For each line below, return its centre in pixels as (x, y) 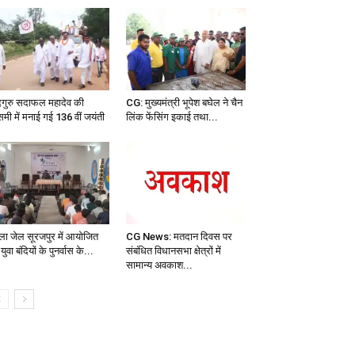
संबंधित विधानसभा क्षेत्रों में (173, 251)
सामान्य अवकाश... (159, 265)
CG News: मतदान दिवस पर (179, 237)
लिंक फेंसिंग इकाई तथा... (172, 117)
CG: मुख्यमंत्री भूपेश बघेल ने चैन (184, 103)
